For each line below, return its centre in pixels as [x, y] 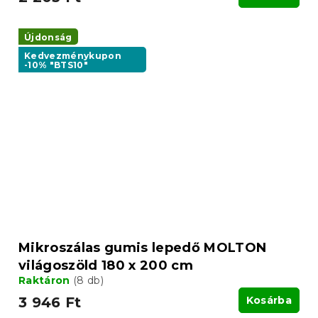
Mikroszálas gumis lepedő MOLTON [143, 248]
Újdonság [48, 37]
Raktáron [46, 281]
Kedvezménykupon [73, 55]
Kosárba [269, 301]
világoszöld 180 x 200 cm [106, 266]
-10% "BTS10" [56, 65]
